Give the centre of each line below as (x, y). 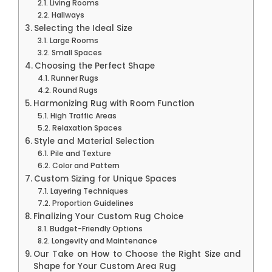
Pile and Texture (80, 153)
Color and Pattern (86, 165)
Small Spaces (76, 52)
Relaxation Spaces (87, 127)
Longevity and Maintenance (104, 240)
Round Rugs (75, 90)
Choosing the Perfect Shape (94, 66)
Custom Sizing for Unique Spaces (105, 178)
